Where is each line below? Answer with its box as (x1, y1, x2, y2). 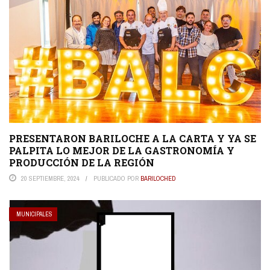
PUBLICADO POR (93, 174, 140, 183)
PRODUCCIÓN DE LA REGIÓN (9, 156, 154, 169)
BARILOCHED (140, 174, 176, 183)
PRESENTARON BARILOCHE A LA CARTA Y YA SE (9, 132, 256, 145)
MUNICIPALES (16, 210, 52, 219)
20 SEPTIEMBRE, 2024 (21, 174, 80, 183)
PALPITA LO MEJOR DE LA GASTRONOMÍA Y (9, 144, 234, 157)
